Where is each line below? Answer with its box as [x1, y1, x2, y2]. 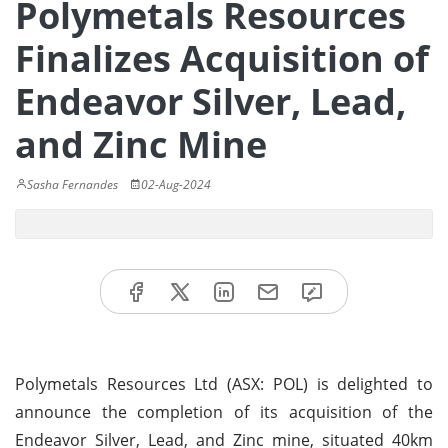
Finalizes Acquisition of [15, 34, 429, 83]
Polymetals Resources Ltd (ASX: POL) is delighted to [15, 372, 433, 395]
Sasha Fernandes [27, 176, 118, 193]
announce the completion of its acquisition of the [15, 400, 433, 423]
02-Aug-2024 [141, 176, 211, 193]
